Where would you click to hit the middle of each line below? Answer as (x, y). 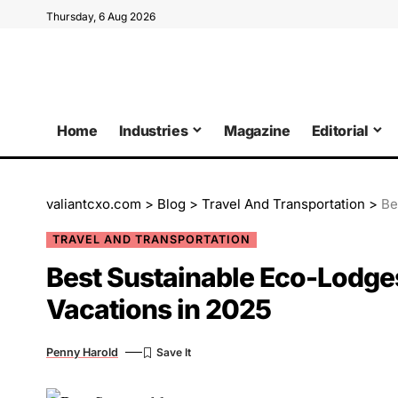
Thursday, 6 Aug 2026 (101, 16)
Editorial (340, 130)
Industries (153, 130)
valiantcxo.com (94, 203)
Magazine (257, 130)
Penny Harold (82, 352)
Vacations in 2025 (159, 309)
